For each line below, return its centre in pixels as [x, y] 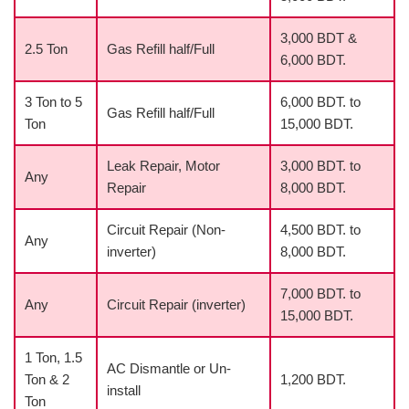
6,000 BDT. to [320, 102]
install [124, 391]
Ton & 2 [47, 380]
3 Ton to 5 [53, 102]
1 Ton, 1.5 [53, 358]
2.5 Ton [46, 49]
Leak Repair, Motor [163, 166]
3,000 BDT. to [320, 166]
